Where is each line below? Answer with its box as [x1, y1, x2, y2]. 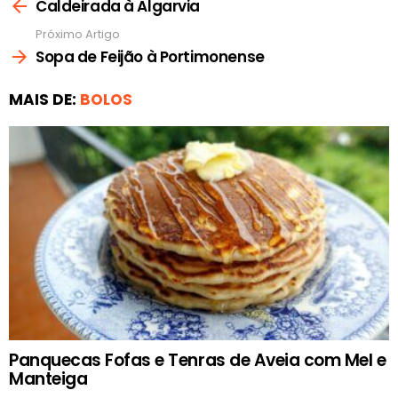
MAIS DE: [9, 88, 80, 110]
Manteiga [9, 366, 88, 391]
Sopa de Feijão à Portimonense [36, 45, 265, 68]
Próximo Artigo [36, 26, 120, 44]
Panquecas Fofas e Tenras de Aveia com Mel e [9, 347, 386, 372]
